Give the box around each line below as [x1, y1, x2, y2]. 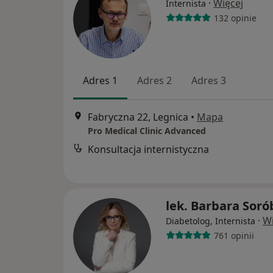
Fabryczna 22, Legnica [88, 110, 188, 124]
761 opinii [213, 229, 254, 241]
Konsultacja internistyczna [88, 142, 209, 156]
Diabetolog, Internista [166, 215, 255, 227]
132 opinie [213, 12, 257, 24]
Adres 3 [191, 74, 226, 88]
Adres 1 [83, 74, 118, 88]
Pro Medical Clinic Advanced [88, 124, 206, 136]
